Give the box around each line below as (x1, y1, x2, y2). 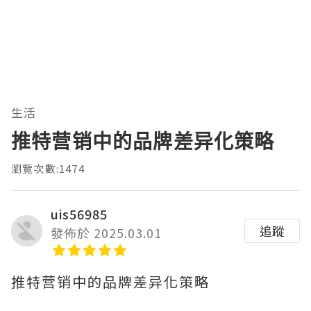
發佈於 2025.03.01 (51, 223, 162, 242)
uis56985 (51, 204, 108, 223)
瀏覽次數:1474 (11, 160, 85, 176)
